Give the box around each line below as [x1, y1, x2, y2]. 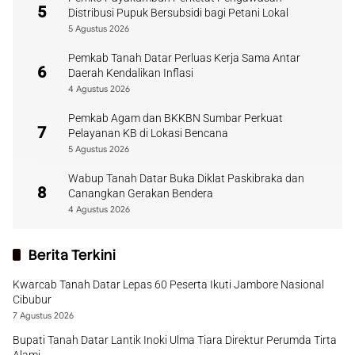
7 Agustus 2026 [13, 310, 74, 321]
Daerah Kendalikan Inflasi [68, 67, 193, 79]
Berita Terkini [29, 246, 116, 264]
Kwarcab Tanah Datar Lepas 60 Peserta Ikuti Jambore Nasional [13, 278, 324, 291]
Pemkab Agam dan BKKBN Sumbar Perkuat [68, 112, 283, 124]
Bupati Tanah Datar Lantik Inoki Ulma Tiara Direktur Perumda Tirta [13, 334, 337, 346]
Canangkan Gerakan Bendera [68, 187, 213, 200]
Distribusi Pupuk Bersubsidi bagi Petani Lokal [68, 6, 288, 19]
